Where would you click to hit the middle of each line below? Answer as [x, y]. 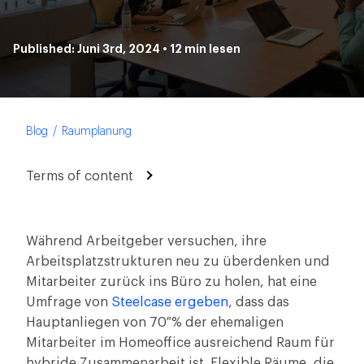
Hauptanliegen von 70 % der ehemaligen [155, 323]
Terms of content [80, 176]
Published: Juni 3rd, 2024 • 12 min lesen [127, 50]
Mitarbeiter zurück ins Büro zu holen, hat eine [171, 282]
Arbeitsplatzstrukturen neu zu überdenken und [178, 262]
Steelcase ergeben [170, 302]
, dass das [259, 302]
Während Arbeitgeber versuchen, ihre [146, 241]
